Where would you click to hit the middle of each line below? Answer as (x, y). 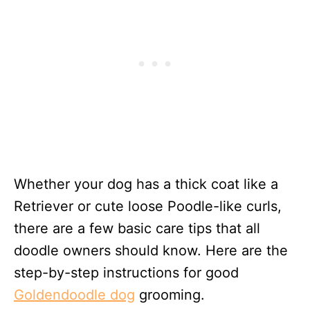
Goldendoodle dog (74, 295)
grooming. (170, 295)
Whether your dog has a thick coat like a (146, 184)
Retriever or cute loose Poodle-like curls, (148, 207)
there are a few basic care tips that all (137, 229)
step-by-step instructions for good (126, 273)
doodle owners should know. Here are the (151, 251)
